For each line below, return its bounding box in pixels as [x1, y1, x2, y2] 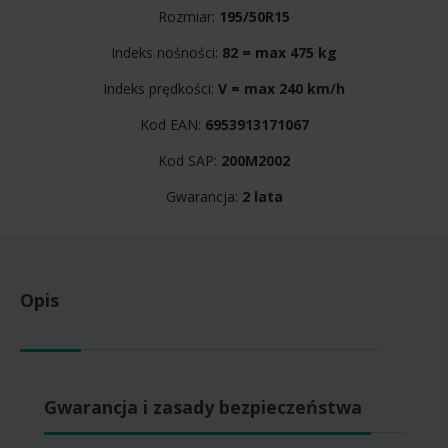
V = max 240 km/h [218, 79, 345, 98]
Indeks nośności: [111, 43, 222, 62]
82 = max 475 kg [222, 43, 337, 62]
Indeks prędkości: [103, 79, 218, 98]
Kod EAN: [139, 115, 205, 134]
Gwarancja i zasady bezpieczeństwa [44, 395, 362, 419]
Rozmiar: [158, 7, 219, 26]
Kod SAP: [158, 151, 221, 170]
